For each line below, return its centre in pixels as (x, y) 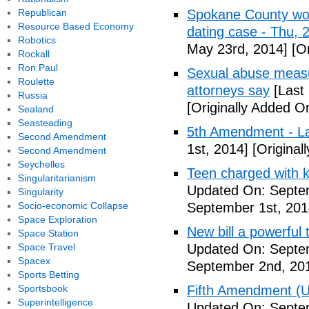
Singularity (40, 192)
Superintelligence (55, 302)
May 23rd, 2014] (237, 49)
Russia (32, 95)
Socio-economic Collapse (73, 206)
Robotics (37, 40)
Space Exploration (57, 219)
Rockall (33, 54)
